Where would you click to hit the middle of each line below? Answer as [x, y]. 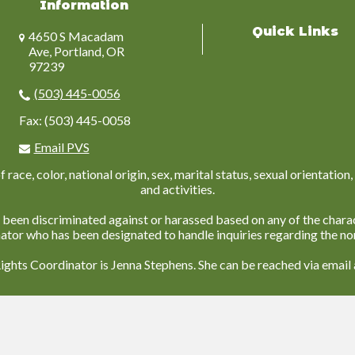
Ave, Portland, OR [76, 51]
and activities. [177, 189]
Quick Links [295, 31]
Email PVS [61, 147]
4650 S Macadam [76, 36]
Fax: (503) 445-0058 [74, 120]
